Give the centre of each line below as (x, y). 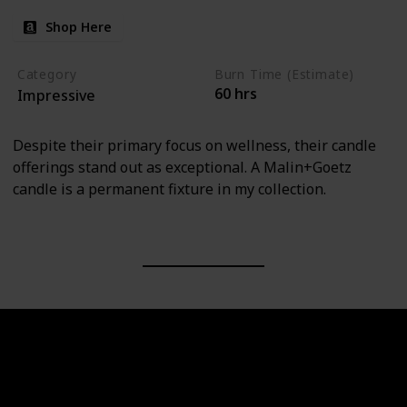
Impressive (56, 95)
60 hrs (235, 93)
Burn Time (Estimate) (284, 74)
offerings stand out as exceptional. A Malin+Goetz (182, 168)
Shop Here (79, 26)
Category (47, 74)
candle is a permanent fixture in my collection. (169, 189)
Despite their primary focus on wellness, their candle (194, 146)
